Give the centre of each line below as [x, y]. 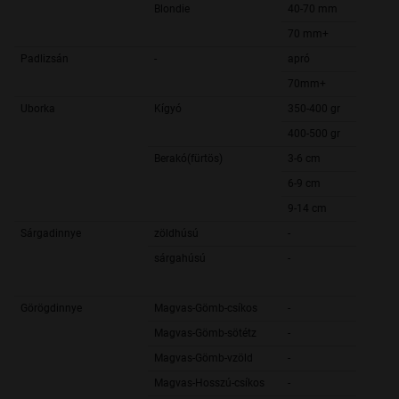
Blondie [172, 9]
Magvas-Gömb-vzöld [204, 358]
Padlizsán [45, 59]
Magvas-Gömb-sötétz [205, 334]
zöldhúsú [176, 234]
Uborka [38, 109]
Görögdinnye [51, 309]
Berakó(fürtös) [188, 159]
